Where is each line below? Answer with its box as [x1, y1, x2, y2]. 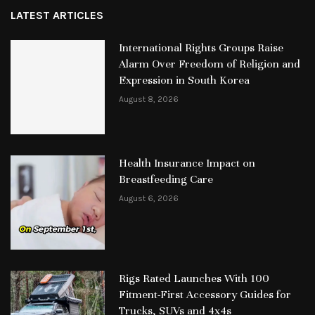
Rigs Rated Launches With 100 [118, 271, 269, 285]
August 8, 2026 [118, 94, 179, 104]
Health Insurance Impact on [118, 155, 255, 170]
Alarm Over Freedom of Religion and [118, 57, 300, 71]
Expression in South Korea [118, 73, 250, 87]
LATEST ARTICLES [11, 8, 103, 22]
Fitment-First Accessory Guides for [118, 287, 291, 302]
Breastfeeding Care [118, 172, 213, 186]
